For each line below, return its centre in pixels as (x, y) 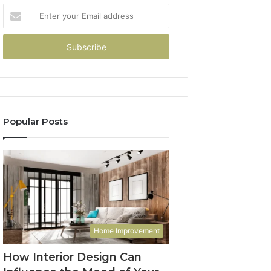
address (18, 47)
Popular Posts (36, 121)
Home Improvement (127, 230)
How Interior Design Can (73, 257)
